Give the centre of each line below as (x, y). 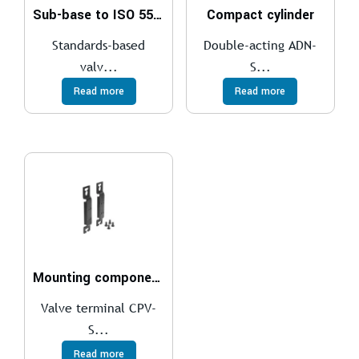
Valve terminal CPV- (99, 307)
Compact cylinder (260, 14)
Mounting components (156, 277)
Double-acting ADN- (260, 44)
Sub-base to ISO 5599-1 (158, 14)
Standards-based (99, 44)
